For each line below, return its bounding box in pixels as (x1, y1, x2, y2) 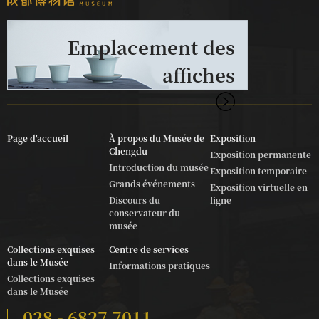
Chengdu (108, 144, 147, 157)
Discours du (108, 193, 160, 206)
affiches (162, 61, 235, 88)
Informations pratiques (108, 258, 210, 271)
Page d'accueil (7, 131, 68, 144)
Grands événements (108, 177, 195, 189)
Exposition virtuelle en (210, 180, 308, 193)
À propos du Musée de (108, 131, 204, 144)
